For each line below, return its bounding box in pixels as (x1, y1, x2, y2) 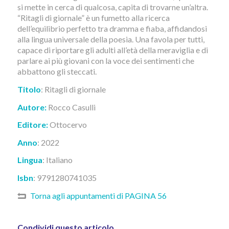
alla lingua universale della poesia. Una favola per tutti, (17, 34, 204, 44)
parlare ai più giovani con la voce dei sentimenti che (17, 56, 194, 66)
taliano (48, 155, 73, 165)
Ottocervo (49, 120, 87, 130)
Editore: (17, 120, 50, 130)
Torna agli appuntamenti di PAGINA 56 (30, 190, 167, 200)
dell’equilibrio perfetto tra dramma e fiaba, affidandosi (17, 24, 207, 34)
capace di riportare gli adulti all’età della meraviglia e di (17, 45, 208, 55)
